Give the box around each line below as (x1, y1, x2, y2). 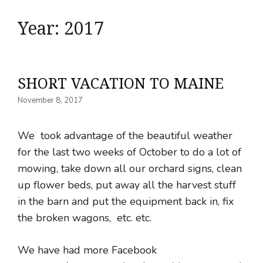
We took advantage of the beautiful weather (18, 129, 232, 143)
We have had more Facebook (18, 243, 157, 258)
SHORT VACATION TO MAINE (18, 72, 224, 93)
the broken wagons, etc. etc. (18, 211, 151, 225)
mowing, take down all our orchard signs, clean (18, 161, 242, 176)
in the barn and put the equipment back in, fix (18, 194, 234, 209)
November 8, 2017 (18, 95, 83, 106)
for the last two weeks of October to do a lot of (18, 145, 241, 160)
